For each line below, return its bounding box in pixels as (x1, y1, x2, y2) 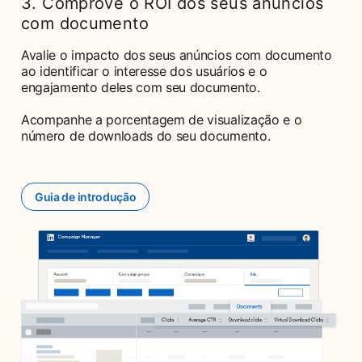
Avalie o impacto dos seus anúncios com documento (21, 46, 332, 63)
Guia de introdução (35, 189, 137, 204)
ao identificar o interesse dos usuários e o (21, 62, 267, 79)
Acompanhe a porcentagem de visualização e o (21, 111, 302, 128)
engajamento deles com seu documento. (21, 78, 260, 95)
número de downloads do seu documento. (21, 127, 271, 144)
